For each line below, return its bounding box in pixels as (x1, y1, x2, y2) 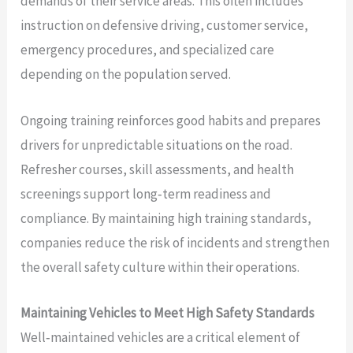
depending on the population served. (20, 65, 232, 84)
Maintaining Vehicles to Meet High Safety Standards (20, 303, 315, 321)
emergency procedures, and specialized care (20, 41, 275, 59)
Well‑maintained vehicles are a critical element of (20, 328, 301, 346)
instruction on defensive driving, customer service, (20, 17, 309, 35)
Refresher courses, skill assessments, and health (20, 160, 295, 178)
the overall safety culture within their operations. (20, 258, 300, 276)
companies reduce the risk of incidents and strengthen (20, 233, 330, 251)
